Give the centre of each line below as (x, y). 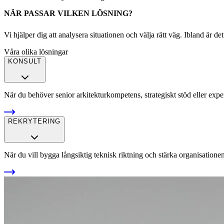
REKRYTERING (34, 121)
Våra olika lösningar (36, 51)
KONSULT (25, 61)
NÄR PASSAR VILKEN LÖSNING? (68, 13)
